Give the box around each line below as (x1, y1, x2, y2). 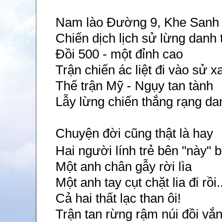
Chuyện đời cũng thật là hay (55, 126, 213, 140)
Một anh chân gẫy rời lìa (55, 160, 192, 173)
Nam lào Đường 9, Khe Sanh (55, 15, 219, 29)
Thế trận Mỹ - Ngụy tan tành (55, 79, 213, 93)
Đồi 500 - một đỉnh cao (55, 47, 183, 61)
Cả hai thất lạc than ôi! (55, 191, 181, 205)
